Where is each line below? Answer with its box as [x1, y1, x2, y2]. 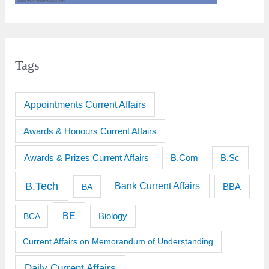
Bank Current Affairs [115, 181, 201, 192]
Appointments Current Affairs [23, 100, 146, 110]
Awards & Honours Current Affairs [23, 126, 157, 136]
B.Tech [25, 180, 58, 192]
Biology [98, 211, 127, 221]
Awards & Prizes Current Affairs [23, 152, 149, 163]
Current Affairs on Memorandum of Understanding [23, 236, 214, 246]
